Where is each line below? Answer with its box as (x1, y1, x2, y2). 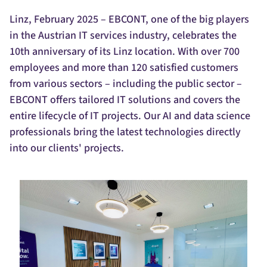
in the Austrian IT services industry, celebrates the (10, 28, 237, 43)
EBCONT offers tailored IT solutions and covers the (10, 92, 240, 107)
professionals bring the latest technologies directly (10, 125, 241, 139)
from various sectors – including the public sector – (10, 76, 242, 91)
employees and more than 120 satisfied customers (10, 60, 238, 75)
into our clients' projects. (10, 141, 124, 156)
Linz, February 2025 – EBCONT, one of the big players (10, 12, 249, 27)
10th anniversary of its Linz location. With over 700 (10, 44, 240, 59)
